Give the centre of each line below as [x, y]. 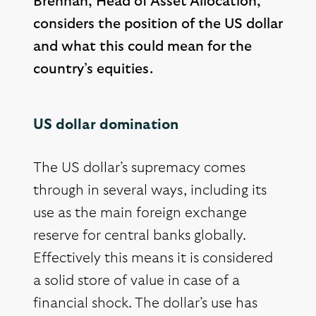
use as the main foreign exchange [140, 213]
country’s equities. [93, 69]
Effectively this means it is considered [153, 259]
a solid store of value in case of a [136, 281]
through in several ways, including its [150, 191]
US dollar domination [106, 125]
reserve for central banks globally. [140, 236]
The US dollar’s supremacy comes [139, 168]
